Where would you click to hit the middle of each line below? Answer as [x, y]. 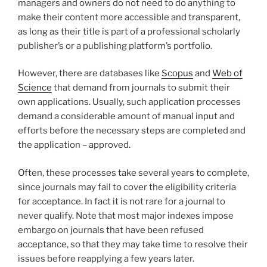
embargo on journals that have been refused [111, 230]
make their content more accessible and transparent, [129, 17]
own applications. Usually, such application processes [129, 102]
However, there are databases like [90, 74]
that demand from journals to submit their [141, 88]
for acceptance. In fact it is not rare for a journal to [122, 201]
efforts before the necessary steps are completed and [132, 131]
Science [35, 88]
